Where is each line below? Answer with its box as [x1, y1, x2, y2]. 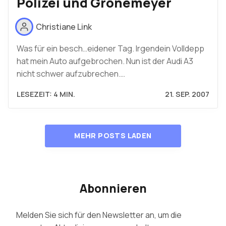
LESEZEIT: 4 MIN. [17, 89, 75, 99]
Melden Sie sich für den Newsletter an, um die [16, 209, 182, 220]
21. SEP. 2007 [165, 89, 209, 99]
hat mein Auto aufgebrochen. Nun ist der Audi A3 [17, 55, 193, 67]
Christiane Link [36, 21, 92, 32]
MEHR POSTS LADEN [74, 131, 152, 141]
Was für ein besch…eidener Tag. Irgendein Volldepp [17, 43, 204, 54]
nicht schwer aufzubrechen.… [17, 68, 125, 80]
